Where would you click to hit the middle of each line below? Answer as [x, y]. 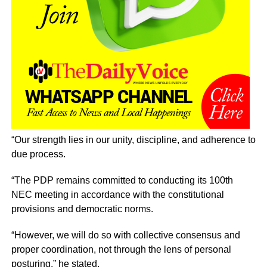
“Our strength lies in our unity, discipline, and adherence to [133, 140]
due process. [38, 154]
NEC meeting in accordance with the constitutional [117, 195]
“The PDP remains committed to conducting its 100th [122, 181]
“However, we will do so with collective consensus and [125, 235]
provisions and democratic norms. [82, 209]
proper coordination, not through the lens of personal [121, 250]
